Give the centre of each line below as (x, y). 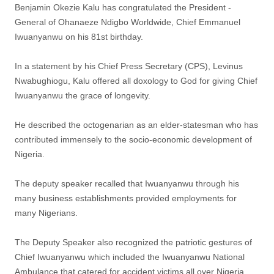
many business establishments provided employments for (126, 198)
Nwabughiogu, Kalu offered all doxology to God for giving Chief (136, 80)
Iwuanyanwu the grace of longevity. (83, 95)
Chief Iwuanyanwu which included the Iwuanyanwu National (130, 257)
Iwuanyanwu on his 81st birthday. (79, 36)
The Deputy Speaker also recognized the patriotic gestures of (133, 242)
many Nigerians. (46, 213)
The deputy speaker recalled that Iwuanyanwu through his (127, 183)
